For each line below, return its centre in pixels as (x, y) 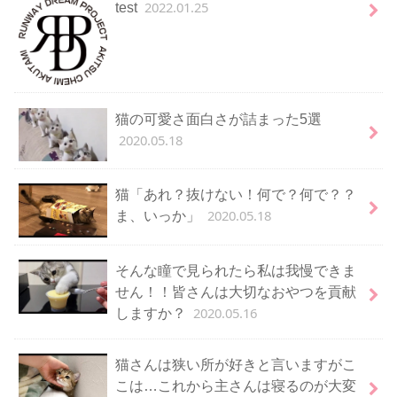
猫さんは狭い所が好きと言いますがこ (235, 365)
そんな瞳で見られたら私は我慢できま (235, 271)
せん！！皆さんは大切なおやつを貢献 (235, 292)
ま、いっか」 (159, 216)
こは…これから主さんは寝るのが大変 (235, 386)
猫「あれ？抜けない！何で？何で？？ (235, 195)
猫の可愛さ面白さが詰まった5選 (218, 118)
